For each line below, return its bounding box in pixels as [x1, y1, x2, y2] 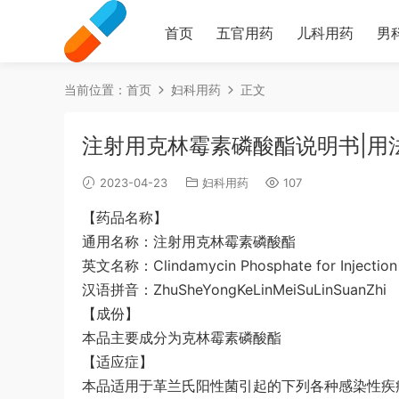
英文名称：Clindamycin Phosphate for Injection [82, 256, 397, 274]
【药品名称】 [82, 208, 167, 226]
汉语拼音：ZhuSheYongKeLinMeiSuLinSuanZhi [82, 281, 387, 298]
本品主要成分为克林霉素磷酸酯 [82, 329, 281, 346]
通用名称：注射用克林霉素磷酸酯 [82, 232, 296, 250]
